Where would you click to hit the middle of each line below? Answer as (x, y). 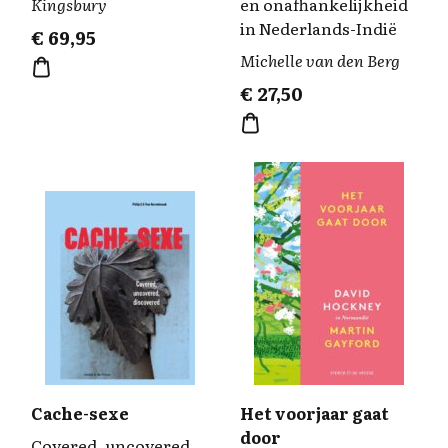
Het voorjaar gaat (314, 413)
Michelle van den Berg (320, 60)
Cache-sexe (80, 413)
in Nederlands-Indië (318, 28)
